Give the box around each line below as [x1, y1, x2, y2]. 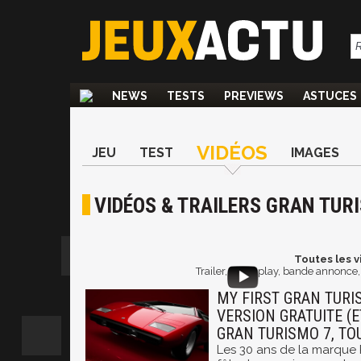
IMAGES [291, 145, 339, 160]
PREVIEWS [224, 89, 284, 102]
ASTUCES [303, 89, 357, 102]
